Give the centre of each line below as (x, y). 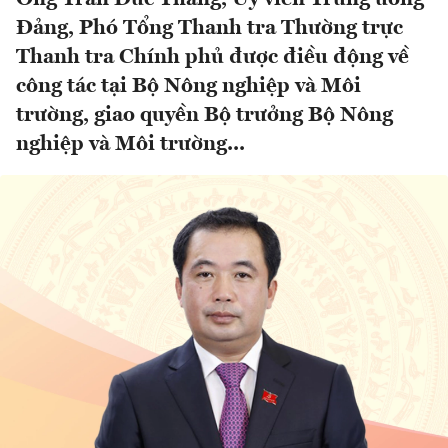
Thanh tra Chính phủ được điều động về (212, 58)
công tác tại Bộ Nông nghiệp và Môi (188, 87)
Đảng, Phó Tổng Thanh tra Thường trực (209, 29)
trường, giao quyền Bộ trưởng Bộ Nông (204, 116)
